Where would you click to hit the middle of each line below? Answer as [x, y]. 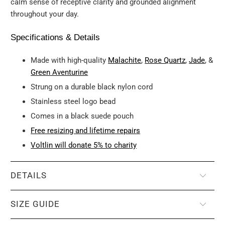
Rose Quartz [165, 61]
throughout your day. [45, 14]
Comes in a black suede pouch [82, 116]
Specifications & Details [55, 37]
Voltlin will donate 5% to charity [84, 145]
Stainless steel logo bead [73, 102]
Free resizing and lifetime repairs [86, 131]
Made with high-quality [70, 61]
